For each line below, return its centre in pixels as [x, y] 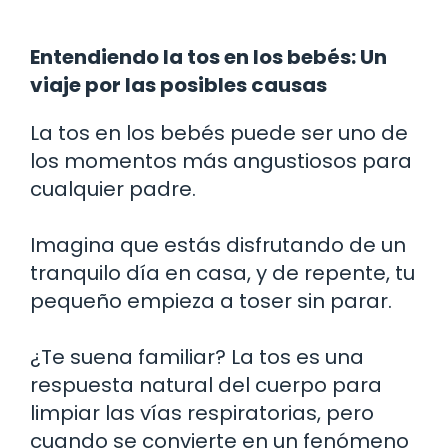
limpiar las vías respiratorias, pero [202, 412]
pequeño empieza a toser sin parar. [211, 300]
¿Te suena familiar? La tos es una [197, 356]
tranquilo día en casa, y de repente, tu [222, 272]
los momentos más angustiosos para [221, 160]
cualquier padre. [113, 188]
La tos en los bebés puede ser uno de [219, 132]
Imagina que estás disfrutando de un [218, 244]
